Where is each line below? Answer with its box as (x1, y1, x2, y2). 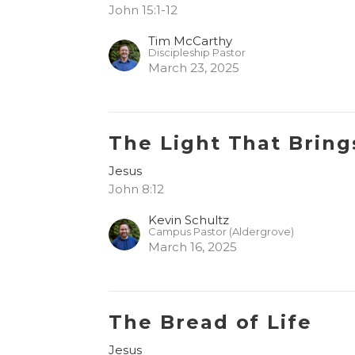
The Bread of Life (109, 310, 312, 334)
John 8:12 (109, 181, 165, 197)
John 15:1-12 (109, 2, 178, 17)
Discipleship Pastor (148, 46, 246, 59)
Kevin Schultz (148, 212, 230, 227)
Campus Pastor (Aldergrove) (148, 225, 295, 238)
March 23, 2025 (148, 59, 240, 75)
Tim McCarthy (148, 32, 233, 48)
